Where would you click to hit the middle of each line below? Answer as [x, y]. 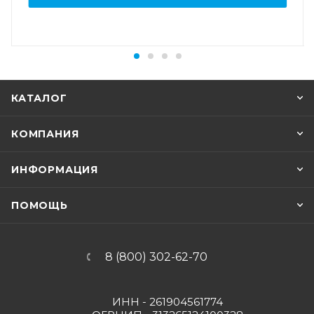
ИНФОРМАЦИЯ [55, 170]
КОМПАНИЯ [45, 134]
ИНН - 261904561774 [167, 302]
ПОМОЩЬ [40, 206]
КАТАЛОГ [39, 98]
